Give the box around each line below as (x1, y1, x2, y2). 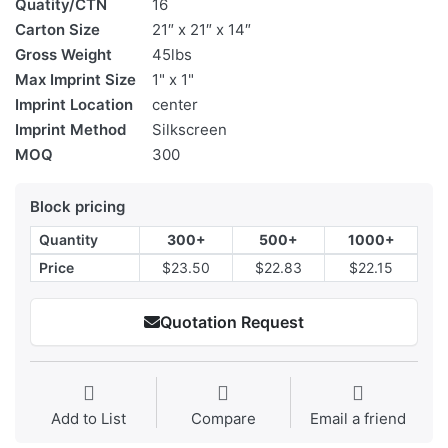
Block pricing (30, 197, 125, 217)
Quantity (39, 231, 98, 249)
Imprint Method (15, 120, 126, 140)
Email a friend (310, 409, 407, 429)
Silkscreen (152, 120, 227, 140)
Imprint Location (15, 95, 133, 115)
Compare (190, 409, 256, 429)
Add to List (51, 409, 127, 429)
